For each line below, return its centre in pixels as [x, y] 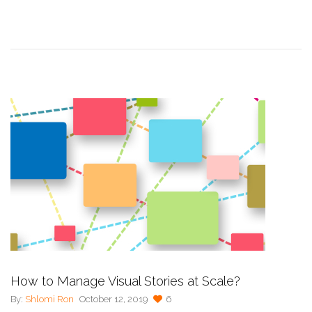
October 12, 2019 [114, 299]
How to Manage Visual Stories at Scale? [125, 281]
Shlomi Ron [49, 299]
